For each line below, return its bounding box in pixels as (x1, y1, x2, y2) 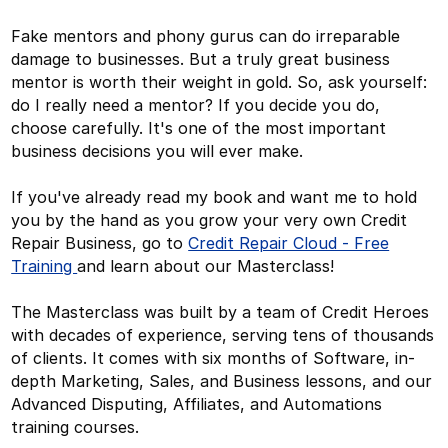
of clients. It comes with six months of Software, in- (11, 347, 416, 368)
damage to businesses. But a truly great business (11, 48, 391, 69)
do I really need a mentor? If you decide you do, (11, 94, 381, 115)
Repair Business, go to (11, 232, 189, 253)
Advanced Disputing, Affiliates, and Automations (11, 393, 383, 414)
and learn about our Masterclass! (77, 255, 340, 276)
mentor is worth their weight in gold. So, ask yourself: (11, 71, 428, 92)
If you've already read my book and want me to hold (11, 186, 418, 207)
